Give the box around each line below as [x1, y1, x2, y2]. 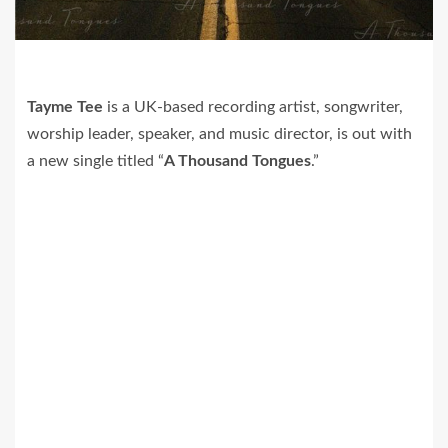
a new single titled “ [27, 153, 164, 169]
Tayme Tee [27, 99, 103, 115]
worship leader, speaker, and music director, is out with [27, 126, 412, 142]
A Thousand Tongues [164, 153, 311, 169]
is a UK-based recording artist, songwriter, [103, 99, 403, 115]
